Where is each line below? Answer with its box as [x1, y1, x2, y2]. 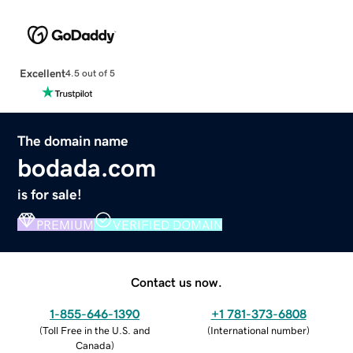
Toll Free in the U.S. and [42, 325, 150, 336]
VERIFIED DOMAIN [113, 217, 223, 231]
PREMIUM [36, 217, 95, 231]
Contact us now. [131, 275, 222, 288]
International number [210, 325, 307, 336]
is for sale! [17, 187, 83, 202]
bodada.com [17, 154, 157, 180]
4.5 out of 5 [65, 69, 115, 79]
